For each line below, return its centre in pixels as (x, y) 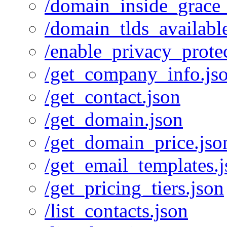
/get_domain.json (114, 120)
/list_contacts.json (116, 211)
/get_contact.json (112, 97)
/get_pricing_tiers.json (134, 188)
